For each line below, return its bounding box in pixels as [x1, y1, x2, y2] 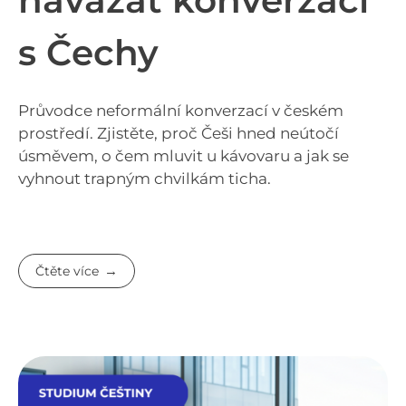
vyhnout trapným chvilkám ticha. [18, 169, 271, 188]
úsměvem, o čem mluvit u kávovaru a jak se [18, 146, 349, 165]
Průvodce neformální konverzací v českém [18, 101, 343, 120]
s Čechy [18, 31, 159, 75]
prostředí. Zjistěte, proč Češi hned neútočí [18, 123, 339, 142]
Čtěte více [35, 263, 100, 278]
